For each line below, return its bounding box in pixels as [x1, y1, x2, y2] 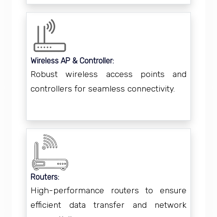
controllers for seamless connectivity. [31, 84, 175, 93]
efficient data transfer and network [31, 200, 186, 210]
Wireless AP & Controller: [31, 56, 114, 65]
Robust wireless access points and [31, 69, 186, 79]
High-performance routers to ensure [31, 186, 186, 195]
